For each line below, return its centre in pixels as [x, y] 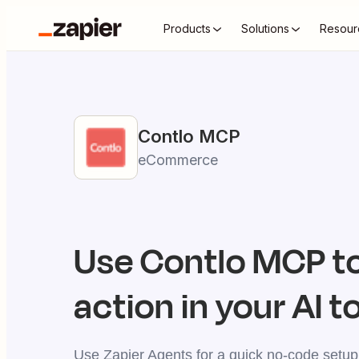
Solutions [265, 28]
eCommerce [178, 160]
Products [187, 28]
